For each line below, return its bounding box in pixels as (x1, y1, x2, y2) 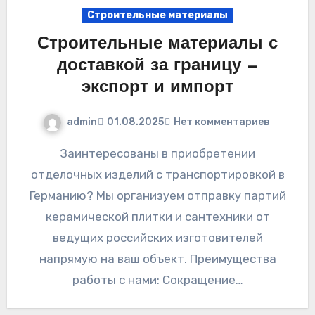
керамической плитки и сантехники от (45, 209, 270, 224)
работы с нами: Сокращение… (72, 272, 243, 287)
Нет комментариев (173, 116, 270, 129)
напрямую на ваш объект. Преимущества (39, 251, 276, 266)
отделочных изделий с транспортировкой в (30, 167, 285, 181)
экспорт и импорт (82, 79, 233, 97)
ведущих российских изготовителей (52, 230, 263, 245)
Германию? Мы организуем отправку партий (29, 188, 286, 202)
